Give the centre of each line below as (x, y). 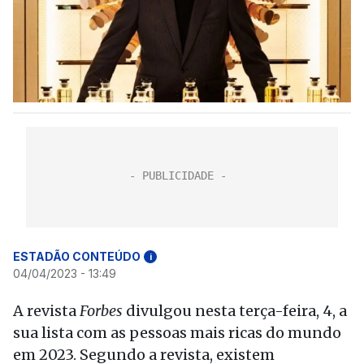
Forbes (101, 311)
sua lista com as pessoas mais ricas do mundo (177, 333)
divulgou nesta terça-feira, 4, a (235, 311)
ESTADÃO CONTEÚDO (77, 256)
